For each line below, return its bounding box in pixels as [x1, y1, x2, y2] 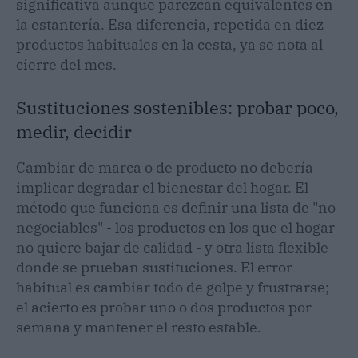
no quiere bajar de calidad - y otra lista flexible [16, 237, 328, 257]
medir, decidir [16, 119, 132, 143]
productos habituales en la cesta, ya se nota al [16, 34, 323, 54]
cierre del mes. [16, 54, 117, 74]
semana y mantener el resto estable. [16, 317, 261, 336]
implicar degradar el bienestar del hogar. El [16, 177, 308, 197]
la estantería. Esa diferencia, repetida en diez [16, 14, 324, 34]
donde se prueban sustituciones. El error [16, 257, 292, 276]
